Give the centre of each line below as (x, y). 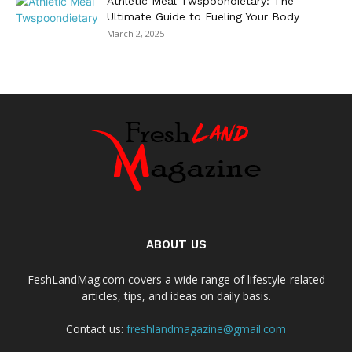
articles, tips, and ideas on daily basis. (176, 295)
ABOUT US (176, 244)
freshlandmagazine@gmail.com (206, 328)
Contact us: (96, 328)
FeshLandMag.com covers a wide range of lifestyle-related (176, 279)
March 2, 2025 (136, 33)
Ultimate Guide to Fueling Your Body (203, 16)
